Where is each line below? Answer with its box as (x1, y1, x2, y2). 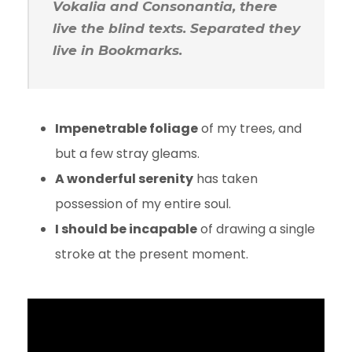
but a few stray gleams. (55, 144, 200, 163)
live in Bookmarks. (53, 42, 182, 58)
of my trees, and (198, 119, 302, 137)
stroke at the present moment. (55, 244, 251, 263)
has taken (193, 169, 258, 188)
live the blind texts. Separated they (53, 20, 300, 36)
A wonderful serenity (55, 169, 193, 188)
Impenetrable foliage (55, 119, 198, 137)
